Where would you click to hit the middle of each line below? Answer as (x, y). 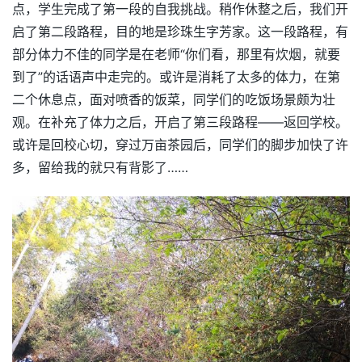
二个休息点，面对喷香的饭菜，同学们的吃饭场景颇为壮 (174, 99)
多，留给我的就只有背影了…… (100, 167)
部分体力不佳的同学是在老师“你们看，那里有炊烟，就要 (176, 54)
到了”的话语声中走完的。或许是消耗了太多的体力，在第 (176, 76)
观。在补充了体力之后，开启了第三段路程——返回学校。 (180, 122)
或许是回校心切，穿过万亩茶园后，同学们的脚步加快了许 (180, 144)
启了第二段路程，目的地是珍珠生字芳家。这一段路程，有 (180, 31)
